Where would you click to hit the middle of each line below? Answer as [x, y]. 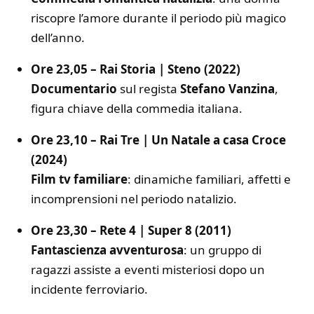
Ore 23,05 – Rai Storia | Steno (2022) [136, 69]
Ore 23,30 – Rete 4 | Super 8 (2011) [131, 230]
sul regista [149, 88]
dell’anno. [58, 37]
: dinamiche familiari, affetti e [209, 179]
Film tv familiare [79, 179]
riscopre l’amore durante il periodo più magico [158, 18]
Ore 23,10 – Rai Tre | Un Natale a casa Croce [158, 139]
